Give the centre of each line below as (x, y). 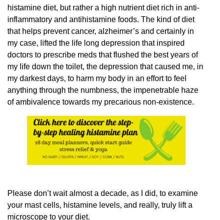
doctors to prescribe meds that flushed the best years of (103, 55)
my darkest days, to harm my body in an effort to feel (97, 78)
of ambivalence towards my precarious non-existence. (101, 102)
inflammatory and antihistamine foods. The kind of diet (101, 19)
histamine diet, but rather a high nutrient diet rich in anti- (103, 7)
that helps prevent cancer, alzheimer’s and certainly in (101, 31)
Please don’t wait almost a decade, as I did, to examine (103, 193)
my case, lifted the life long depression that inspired (96, 43)
